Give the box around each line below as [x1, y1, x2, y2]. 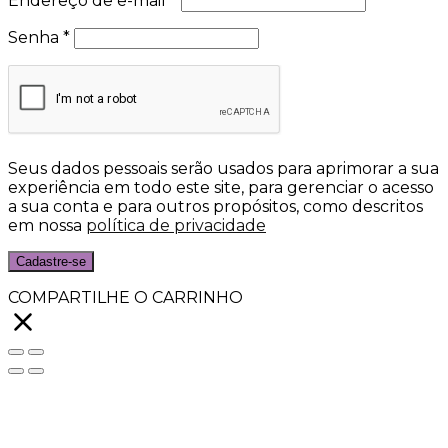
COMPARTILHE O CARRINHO [8, 287, 243, 307]
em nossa [8, 215, 86, 235]
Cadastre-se [16, 253, 86, 269]
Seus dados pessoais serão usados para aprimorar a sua [8, 158, 439, 178]
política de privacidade [86, 215, 266, 235]
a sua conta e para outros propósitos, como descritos [8, 196, 423, 216]
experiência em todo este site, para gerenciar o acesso [8, 177, 434, 197]
